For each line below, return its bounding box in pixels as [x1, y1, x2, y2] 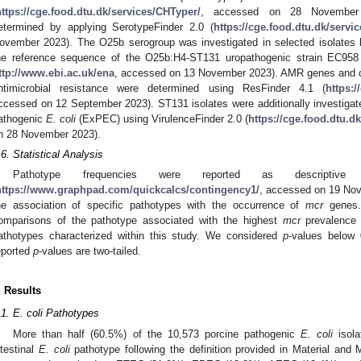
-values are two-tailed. [39, 245, 141, 258]
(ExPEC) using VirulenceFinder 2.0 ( [76, 113, 248, 126]
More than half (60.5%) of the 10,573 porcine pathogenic [13, 327, 301, 340]
